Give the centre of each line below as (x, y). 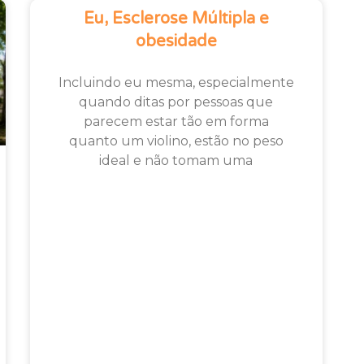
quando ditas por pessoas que (176, 102)
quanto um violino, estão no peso (176, 141)
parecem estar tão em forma (176, 121)
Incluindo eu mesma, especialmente (176, 82)
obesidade (176, 41)
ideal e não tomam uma (176, 160)
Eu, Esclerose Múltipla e (176, 18)
